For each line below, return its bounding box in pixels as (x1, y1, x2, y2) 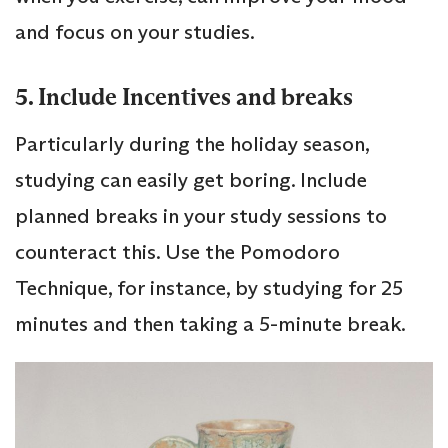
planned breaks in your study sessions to (15, 202, 387, 229)
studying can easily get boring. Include (15, 166, 367, 193)
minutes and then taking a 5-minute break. (15, 310, 406, 337)
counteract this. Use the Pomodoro (15, 238, 340, 265)
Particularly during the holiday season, (15, 130, 369, 157)
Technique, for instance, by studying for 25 (15, 274, 403, 301)
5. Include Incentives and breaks (15, 82, 353, 112)
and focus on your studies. (15, 18, 255, 45)
